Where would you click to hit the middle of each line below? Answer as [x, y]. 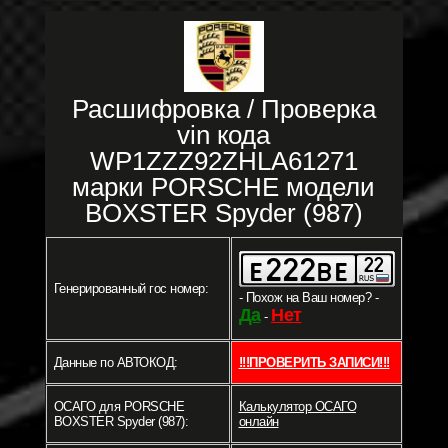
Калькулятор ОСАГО [297, 406]
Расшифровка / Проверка [223, 108]
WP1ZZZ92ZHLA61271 [223, 160]
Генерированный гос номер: [130, 288]
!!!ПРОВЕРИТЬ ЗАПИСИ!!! [314, 362]
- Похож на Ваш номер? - [308, 297]
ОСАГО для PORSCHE [118, 406]
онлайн [258, 421]
